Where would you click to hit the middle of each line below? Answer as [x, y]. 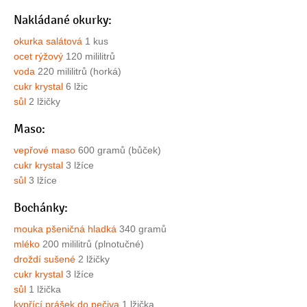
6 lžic [75, 87]
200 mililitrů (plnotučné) [92, 244]
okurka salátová [48, 41]
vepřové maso [45, 150]
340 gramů [142, 229]
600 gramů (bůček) [118, 150]
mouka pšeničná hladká [65, 229]
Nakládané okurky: [63, 20]
